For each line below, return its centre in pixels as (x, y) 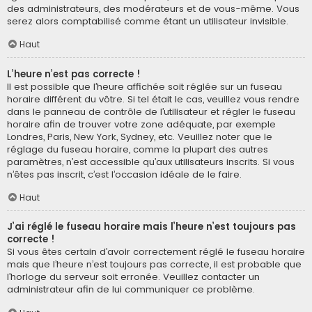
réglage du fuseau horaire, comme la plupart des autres (138, 149)
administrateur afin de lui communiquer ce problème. (131, 290)
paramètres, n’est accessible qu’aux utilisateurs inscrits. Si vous (151, 162)
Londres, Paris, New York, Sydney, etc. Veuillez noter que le (140, 136)
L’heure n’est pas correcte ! (74, 74)
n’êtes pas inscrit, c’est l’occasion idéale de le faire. (124, 174)
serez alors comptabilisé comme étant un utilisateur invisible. (148, 21)
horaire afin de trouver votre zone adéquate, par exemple (141, 124)
